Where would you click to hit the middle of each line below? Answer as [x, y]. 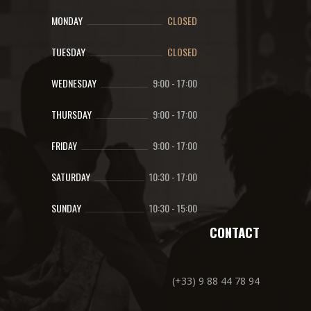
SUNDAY [66, 208]
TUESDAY [68, 52]
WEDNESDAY [74, 83]
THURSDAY [72, 114]
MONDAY [67, 20]
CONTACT [235, 232]
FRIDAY [64, 145]
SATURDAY [71, 177]
